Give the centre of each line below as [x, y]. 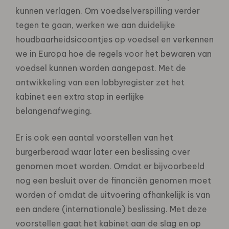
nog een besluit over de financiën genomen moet [113, 180]
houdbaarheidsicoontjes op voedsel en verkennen [114, 39]
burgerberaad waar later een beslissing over [103, 152]
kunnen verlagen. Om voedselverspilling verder [108, 10]
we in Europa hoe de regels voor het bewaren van [113, 53]
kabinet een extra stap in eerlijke [80, 96]
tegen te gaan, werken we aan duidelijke [95, 25]
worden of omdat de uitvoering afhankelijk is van [113, 194]
